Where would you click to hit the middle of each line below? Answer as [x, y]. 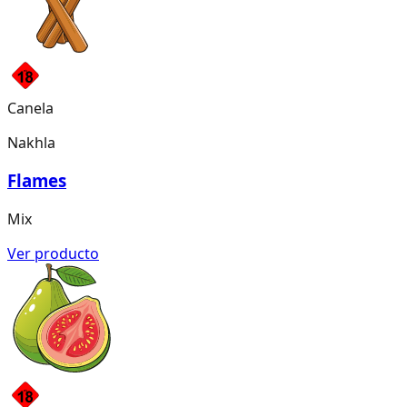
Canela [30, 108]
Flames [37, 181]
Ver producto [53, 254]
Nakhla [31, 142]
